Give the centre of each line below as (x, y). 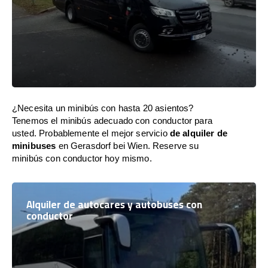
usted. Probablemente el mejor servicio (91, 133)
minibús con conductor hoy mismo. (82, 158)
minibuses (34, 146)
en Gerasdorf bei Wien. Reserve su (127, 146)
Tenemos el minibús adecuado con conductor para (112, 121)
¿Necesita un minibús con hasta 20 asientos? (103, 108)
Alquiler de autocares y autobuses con (114, 205)
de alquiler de (198, 133)
